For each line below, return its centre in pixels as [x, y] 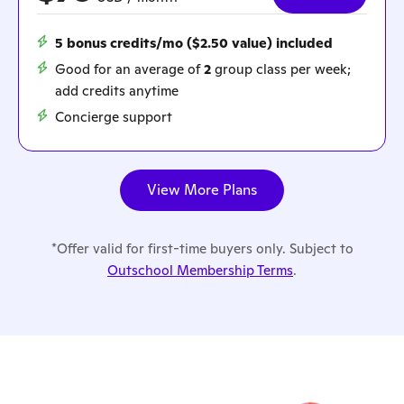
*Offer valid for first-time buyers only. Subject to [202, 248]
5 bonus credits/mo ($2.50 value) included [194, 42]
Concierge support [114, 116]
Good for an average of [129, 69]
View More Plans [202, 189]
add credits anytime [117, 90]
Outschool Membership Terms [200, 270]
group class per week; [281, 69]
